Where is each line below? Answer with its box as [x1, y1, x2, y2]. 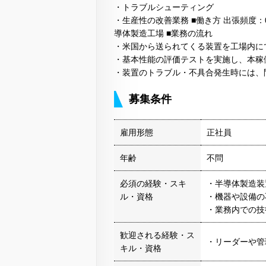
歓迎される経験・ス [120, 230, 195, 240]
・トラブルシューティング [114, 2, 214, 12]
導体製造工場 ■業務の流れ [114, 28, 213, 39]
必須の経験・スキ [120, 179, 186, 189]
